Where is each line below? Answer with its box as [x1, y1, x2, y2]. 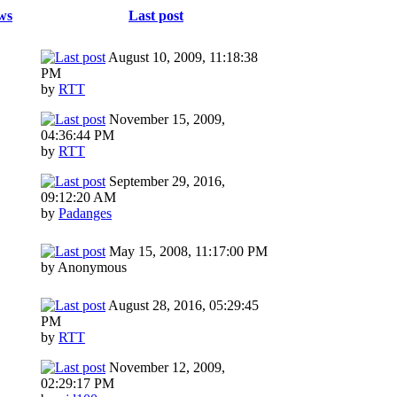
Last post [128, 7, 183, 23]
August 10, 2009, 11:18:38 [105, 49, 258, 65]
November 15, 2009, [105, 111, 225, 127]
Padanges [58, 205, 112, 221]
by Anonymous [41, 259, 127, 275]
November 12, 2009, [105, 359, 225, 375]
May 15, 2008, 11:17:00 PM [105, 243, 268, 259]
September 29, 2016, [105, 173, 225, 189]
